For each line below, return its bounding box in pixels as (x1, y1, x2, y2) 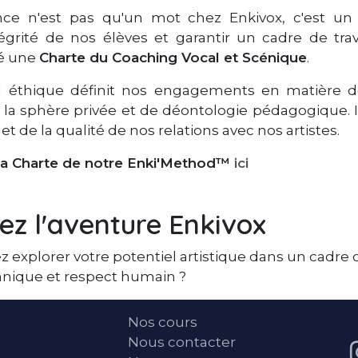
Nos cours (128, 314, 197, 331)
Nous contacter (128, 334, 236, 351)
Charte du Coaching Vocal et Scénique (39, 50, 307, 66)
